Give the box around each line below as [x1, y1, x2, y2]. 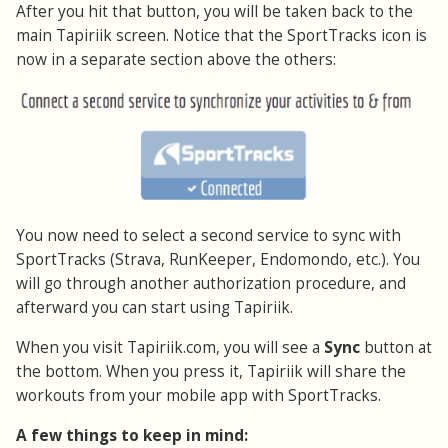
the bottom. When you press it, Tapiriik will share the [16, 360, 406, 382]
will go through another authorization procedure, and [16, 272, 406, 294]
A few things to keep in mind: [16, 424, 248, 446]
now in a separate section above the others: [16, 48, 336, 70]
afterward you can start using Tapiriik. [16, 296, 293, 318]
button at [360, 336, 432, 358]
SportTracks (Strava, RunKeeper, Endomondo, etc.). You [16, 248, 420, 270]
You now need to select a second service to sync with [16, 224, 401, 246]
